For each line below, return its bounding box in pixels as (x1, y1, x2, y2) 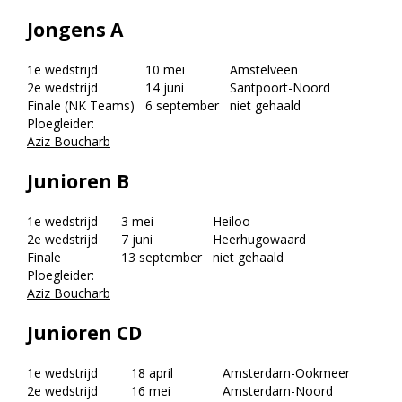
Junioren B (27, 169, 129, 195)
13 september (110, 249, 202, 267)
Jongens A (27, 17, 123, 43)
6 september (135, 97, 219, 115)
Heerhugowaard (202, 231, 306, 249)
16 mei (120, 382, 170, 400)
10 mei (135, 61, 185, 79)
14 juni (135, 79, 184, 97)
